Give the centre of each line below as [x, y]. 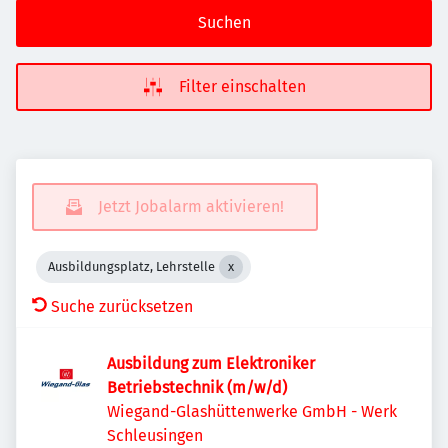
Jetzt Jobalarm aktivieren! [191, 206]
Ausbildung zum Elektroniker [211, 363]
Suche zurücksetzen [122, 306]
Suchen [224, 22]
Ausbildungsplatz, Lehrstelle [131, 266]
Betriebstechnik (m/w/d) [197, 387]
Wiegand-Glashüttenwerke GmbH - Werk [252, 411]
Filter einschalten [242, 86]
